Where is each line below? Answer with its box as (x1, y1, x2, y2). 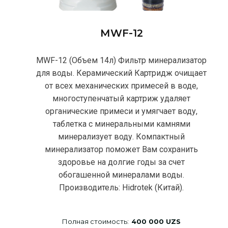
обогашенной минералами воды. (59, 169, 185, 180)
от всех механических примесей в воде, (45, 80, 198, 91)
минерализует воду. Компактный (58, 131, 185, 141)
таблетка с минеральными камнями (52, 119, 190, 129)
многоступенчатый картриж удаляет (52, 93, 191, 103)
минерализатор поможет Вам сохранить (45, 144, 198, 154)
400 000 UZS (131, 217, 181, 225)
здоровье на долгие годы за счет (58, 157, 185, 167)
